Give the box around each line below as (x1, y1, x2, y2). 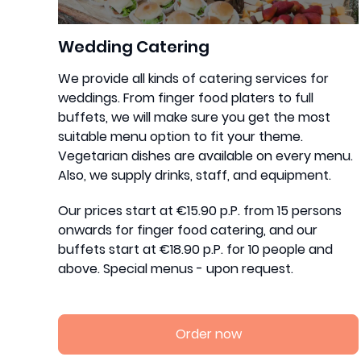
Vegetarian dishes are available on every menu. (58, 146, 353, 165)
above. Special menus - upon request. (58, 259, 293, 278)
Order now (175, 324, 242, 343)
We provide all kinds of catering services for (58, 68, 329, 88)
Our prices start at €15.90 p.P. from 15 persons (58, 201, 342, 220)
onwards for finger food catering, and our (58, 220, 317, 239)
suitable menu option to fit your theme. (58, 127, 303, 146)
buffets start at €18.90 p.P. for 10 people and (58, 239, 333, 259)
